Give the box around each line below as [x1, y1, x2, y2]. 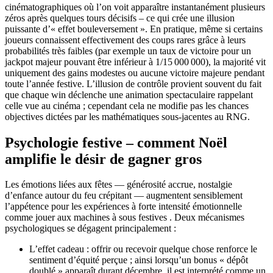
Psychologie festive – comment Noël [5, 134, 227, 151]
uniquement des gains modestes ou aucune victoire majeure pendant [5, 67, 264, 78]
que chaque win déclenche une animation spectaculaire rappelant [5, 89, 253, 100]
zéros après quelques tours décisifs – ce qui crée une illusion [5, 12, 235, 23]
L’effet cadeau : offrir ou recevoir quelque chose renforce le [29, 244, 257, 255]
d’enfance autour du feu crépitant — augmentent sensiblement [5, 190, 243, 201]
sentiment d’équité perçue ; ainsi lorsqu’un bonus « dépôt [29, 255, 248, 266]
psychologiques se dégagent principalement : [5, 223, 176, 234]
